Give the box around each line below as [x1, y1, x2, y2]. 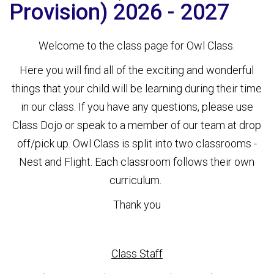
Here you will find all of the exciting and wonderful [20, 64, 254, 76]
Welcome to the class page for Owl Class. [39, 39, 235, 52]
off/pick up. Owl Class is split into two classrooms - [17, 137, 257, 150]
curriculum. [109, 174, 165, 187]
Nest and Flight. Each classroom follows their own [19, 155, 255, 168]
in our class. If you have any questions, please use [20, 100, 253, 113]
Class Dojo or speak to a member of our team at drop [12, 119, 262, 131]
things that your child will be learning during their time [12, 82, 262, 95]
